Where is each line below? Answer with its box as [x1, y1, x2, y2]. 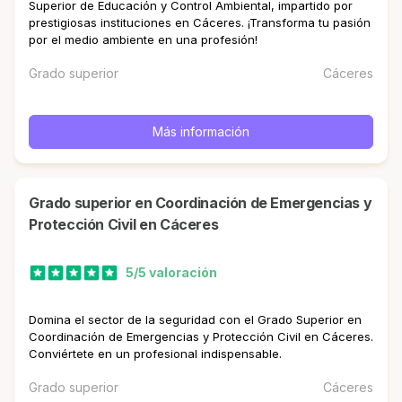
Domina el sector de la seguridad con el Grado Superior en [29, 311, 362, 327]
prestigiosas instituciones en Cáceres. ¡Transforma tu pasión [29, 15, 371, 30]
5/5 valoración [126, 265, 217, 281]
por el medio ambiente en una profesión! [29, 32, 258, 47]
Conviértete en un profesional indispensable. [29, 345, 282, 361]
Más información [153, 124, 249, 139]
